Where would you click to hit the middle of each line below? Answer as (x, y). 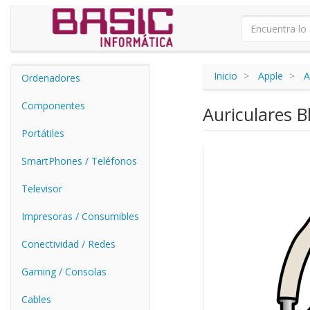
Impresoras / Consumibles (80, 216)
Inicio (225, 76)
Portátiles (43, 133)
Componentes (53, 106)
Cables (36, 299)
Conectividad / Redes (69, 244)
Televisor (42, 189)
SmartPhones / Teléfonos (79, 161)
